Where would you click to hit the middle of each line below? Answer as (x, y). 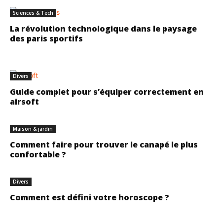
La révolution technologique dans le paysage (103, 29)
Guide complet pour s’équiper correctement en (107, 92)
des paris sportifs (46, 39)
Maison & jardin (33, 129)
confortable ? (38, 155)
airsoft (24, 102)
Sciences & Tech (33, 13)
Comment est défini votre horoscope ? (90, 198)
